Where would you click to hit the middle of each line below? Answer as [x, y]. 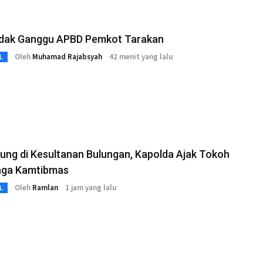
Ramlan [45, 188]
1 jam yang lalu [91, 188]
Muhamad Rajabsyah [67, 57]
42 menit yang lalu [141, 57]
